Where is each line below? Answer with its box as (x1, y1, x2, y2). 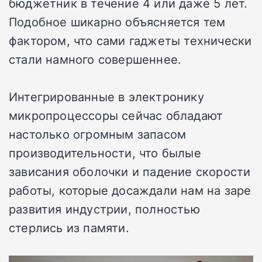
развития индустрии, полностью (9, 200, 200, 217)
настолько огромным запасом (9, 125, 187, 142)
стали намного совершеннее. (9, 50, 182, 67)
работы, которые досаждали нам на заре (9, 181, 251, 198)
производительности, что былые (9, 144, 201, 161)
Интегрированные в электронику (9, 88, 204, 105)
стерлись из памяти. (9, 219, 129, 236)
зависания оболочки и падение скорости (9, 163, 251, 180)
